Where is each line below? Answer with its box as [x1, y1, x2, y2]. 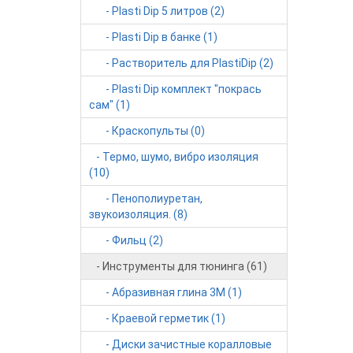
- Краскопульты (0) [89, 124, 205, 137]
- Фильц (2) [89, 234, 163, 247]
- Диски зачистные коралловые [89, 338, 272, 351]
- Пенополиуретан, [89, 192, 203, 205]
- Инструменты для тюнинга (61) [89, 260, 267, 273]
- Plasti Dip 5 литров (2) [89, 5, 225, 17]
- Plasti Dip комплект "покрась [89, 83, 262, 95]
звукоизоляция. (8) [89, 208, 188, 221]
